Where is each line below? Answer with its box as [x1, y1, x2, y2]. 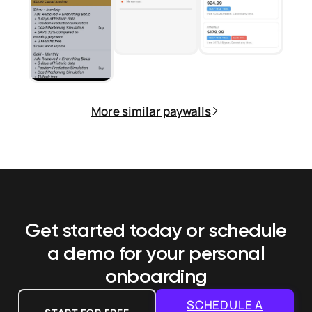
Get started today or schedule [25, 221, 287, 241]
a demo [47, 244, 119, 264]
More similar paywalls [91, 102, 211, 119]
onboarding [104, 267, 208, 287]
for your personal [118, 244, 265, 264]
